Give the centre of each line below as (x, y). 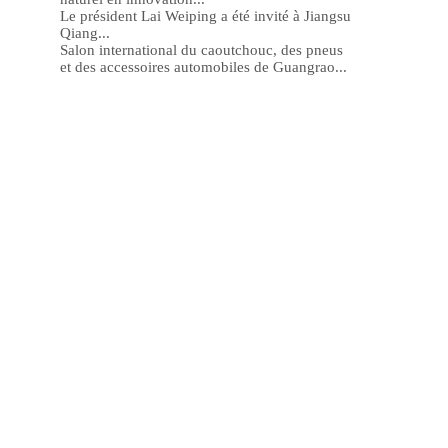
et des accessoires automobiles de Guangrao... (203, 67)
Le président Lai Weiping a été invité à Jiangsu (205, 16)
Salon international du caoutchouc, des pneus (201, 50)
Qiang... (85, 33)
